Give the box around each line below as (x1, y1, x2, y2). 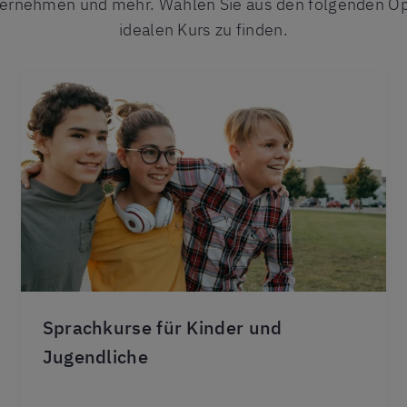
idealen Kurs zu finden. (119, 19, 288, 40)
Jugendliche (42, 343, 148, 369)
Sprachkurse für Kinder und (42, 314, 283, 340)
